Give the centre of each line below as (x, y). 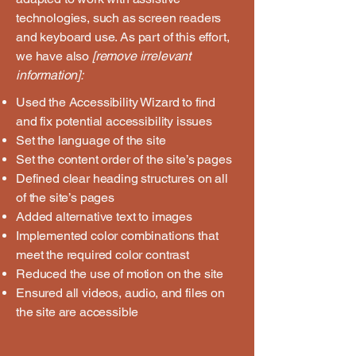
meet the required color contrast (103, 255)
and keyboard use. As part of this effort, (123, 37)
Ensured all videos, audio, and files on (120, 293)
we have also (54, 56)
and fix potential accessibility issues (114, 121)
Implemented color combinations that (117, 236)
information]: (50, 75)
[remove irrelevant (141, 56)
